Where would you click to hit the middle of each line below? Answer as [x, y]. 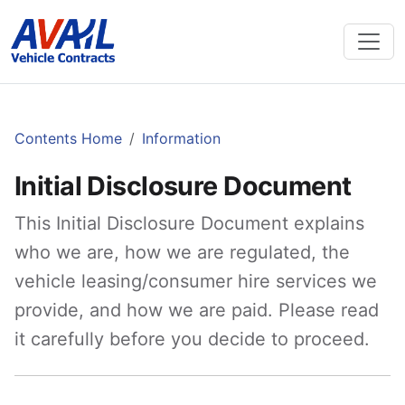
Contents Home [68, 138]
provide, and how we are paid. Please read [197, 310]
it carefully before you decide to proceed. [192, 339]
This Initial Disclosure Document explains [189, 223]
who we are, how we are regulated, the [182, 252]
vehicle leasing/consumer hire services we [196, 281]
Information [181, 138]
